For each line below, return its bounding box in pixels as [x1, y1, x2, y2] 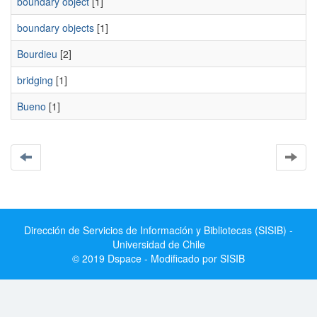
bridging [17, 73, 53, 87]
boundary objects [17, 21, 94, 35]
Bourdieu [17, 47, 57, 61]
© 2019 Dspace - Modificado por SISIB [72, 251, 245, 265]
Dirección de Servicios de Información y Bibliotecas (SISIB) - [24, 223, 293, 237]
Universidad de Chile [112, 237, 205, 251]
